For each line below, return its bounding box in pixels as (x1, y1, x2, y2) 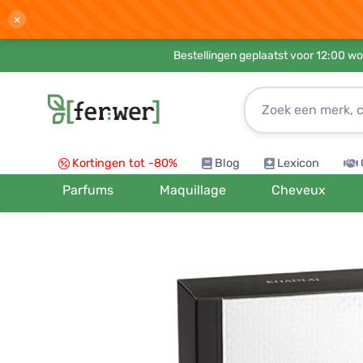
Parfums (62, 182, 114, 198)
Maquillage (159, 182, 226, 198)
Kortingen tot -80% (72, 156, 177, 170)
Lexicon (277, 156, 319, 170)
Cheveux (271, 182, 327, 198)
